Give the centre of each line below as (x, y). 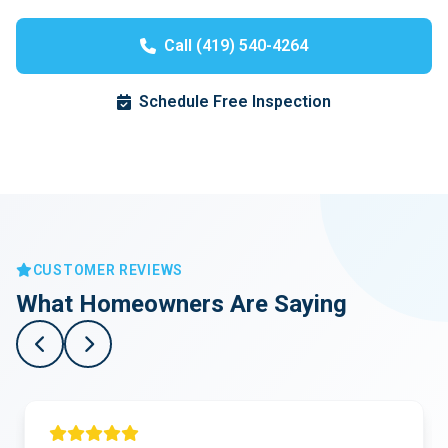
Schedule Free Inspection (235, 101)
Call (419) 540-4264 (236, 45)
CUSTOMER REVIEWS (107, 270)
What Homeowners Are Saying (181, 304)
